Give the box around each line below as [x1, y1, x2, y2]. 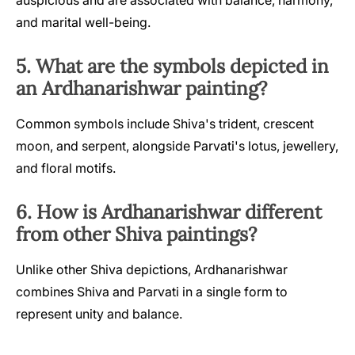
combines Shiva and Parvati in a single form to [16, 283, 288, 300]
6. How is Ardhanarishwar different [16, 199, 322, 224]
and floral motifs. [16, 159, 116, 176]
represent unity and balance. [16, 305, 182, 322]
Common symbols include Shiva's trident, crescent [16, 115, 314, 132]
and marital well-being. [16, 13, 151, 30]
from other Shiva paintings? [16, 221, 257, 246]
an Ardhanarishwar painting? [16, 75, 267, 101]
